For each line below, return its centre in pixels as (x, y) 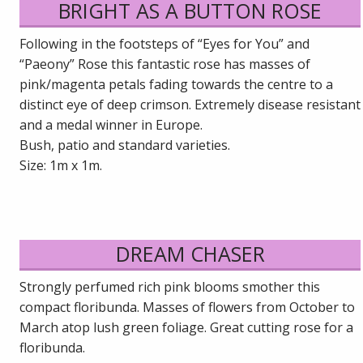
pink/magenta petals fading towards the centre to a (177, 85)
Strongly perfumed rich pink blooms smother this (170, 286)
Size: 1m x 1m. (61, 166)
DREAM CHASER (190, 253)
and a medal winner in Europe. (111, 125)
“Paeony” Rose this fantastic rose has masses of (165, 64)
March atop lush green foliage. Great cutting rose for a (187, 327)
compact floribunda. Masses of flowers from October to (188, 307)
